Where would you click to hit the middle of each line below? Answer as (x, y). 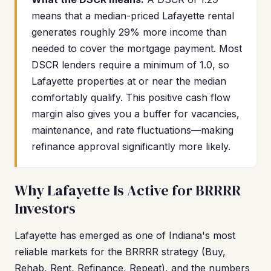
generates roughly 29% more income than (129, 32)
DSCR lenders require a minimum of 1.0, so (130, 65)
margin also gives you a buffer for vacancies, (135, 114)
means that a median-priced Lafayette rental (133, 16)
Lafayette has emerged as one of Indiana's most (125, 235)
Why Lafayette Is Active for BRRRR (128, 190)
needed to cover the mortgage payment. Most (137, 48)
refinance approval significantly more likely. (131, 146)
